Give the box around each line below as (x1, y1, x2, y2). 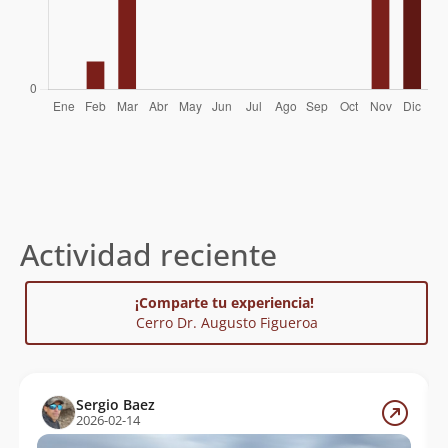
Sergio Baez (75, 395, 155, 415)
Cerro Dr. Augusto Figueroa (135, 313, 318, 333)
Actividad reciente (20, 234, 277, 276)
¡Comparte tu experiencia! (135, 293, 318, 313)
